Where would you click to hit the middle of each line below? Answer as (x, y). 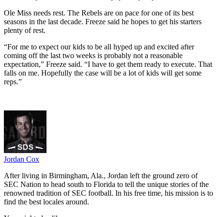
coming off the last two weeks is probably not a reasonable (93, 55)
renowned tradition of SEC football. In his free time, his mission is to (108, 193)
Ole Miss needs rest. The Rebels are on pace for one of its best (99, 13)
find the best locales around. (46, 201)
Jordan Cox (22, 159)
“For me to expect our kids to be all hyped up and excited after (99, 46)
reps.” (13, 81)
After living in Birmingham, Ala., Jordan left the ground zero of (101, 175)
